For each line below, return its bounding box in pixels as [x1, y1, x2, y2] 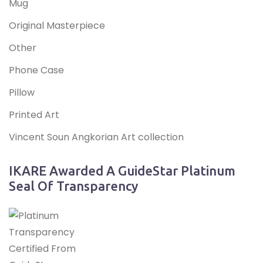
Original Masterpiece [9, 19, 105, 33]
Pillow [9, 86, 35, 100]
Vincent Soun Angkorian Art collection [9, 130, 184, 144]
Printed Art [9, 108, 59, 122]
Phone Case [9, 63, 64, 77]
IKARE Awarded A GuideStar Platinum [9, 163, 235, 178]
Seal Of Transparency [9, 178, 138, 194]
